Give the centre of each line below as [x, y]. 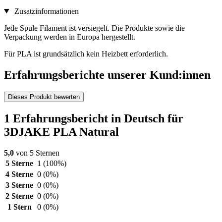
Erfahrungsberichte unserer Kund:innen [107, 75]
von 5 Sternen [37, 153]
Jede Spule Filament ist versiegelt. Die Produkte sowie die [94, 28]
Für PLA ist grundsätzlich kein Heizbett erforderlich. [86, 54]
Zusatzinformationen [45, 11]
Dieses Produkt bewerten [44, 97]
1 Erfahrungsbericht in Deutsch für [94, 118]
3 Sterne [19, 185]
